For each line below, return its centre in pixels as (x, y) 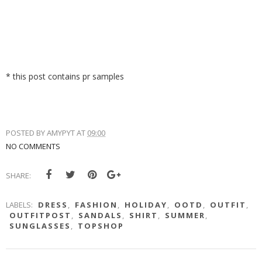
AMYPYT (61, 132)
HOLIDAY (146, 204)
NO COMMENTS (33, 146)
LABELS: (20, 204)
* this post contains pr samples (65, 76)
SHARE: (18, 175)
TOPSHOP (101, 225)
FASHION (96, 204)
